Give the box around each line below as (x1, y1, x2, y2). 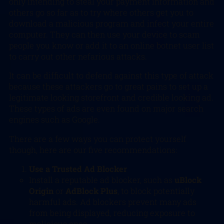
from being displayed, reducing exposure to (29, 207, 195, 218)
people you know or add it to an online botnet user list (9, 39, 214, 50)
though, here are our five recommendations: (9, 144, 177, 155)
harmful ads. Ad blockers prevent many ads (29, 196, 196, 207)
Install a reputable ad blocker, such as (29, 174, 174, 185)
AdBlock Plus (65, 185, 117, 196)
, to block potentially (117, 185, 194, 196)
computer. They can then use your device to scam (9, 28, 200, 39)
